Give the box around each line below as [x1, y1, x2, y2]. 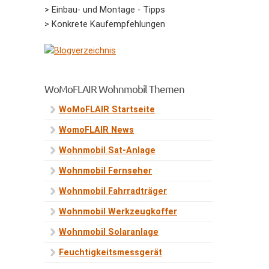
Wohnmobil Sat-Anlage [59, 145, 156, 156]
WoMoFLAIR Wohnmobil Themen [44, 82, 184, 95]
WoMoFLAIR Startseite [59, 104, 155, 115]
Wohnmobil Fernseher [59, 166, 152, 176]
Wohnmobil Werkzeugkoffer [59, 207, 177, 217]
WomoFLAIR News [59, 125, 134, 135]
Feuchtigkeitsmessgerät [59, 247, 162, 258]
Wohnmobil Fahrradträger [59, 186, 167, 196]
